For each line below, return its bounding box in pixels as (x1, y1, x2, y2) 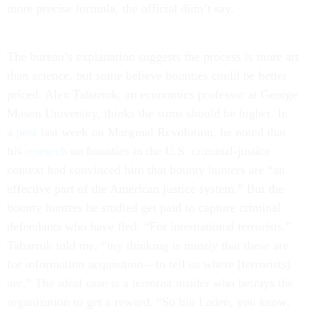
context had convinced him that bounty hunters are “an (7, 163, 285, 177)
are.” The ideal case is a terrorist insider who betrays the (7, 276, 293, 290)
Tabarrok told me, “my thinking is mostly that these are (7, 238, 289, 252)
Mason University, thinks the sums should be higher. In (7, 106, 288, 120)
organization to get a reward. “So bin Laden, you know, (7, 295, 290, 309)
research (25, 144, 67, 158)
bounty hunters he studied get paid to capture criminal (7, 201, 281, 214)
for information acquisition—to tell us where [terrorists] (7, 257, 291, 271)
